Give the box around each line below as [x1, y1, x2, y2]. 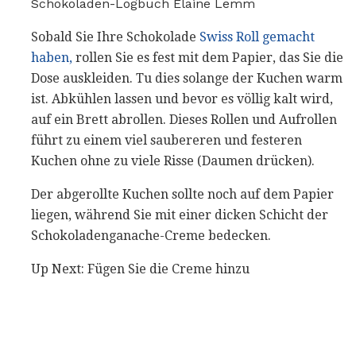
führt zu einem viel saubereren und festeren [31, 133, 302, 149]
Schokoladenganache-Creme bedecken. [31, 228, 271, 244]
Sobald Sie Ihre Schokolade [31, 29, 199, 45]
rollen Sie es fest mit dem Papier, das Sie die [72, 50, 343, 66]
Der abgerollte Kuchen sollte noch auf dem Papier [31, 187, 334, 203]
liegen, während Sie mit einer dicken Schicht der [31, 207, 328, 223]
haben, [31, 50, 72, 66]
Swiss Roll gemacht [199, 29, 315, 45]
